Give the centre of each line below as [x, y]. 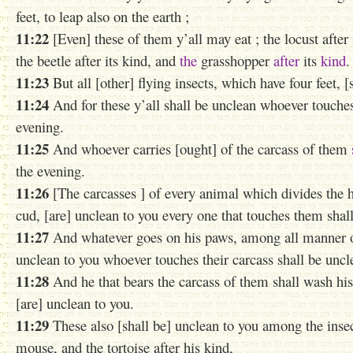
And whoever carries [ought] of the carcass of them [200, 149]
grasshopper [235, 60]
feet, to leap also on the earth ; [102, 16]
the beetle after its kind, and [98, 60]
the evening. [50, 171]
